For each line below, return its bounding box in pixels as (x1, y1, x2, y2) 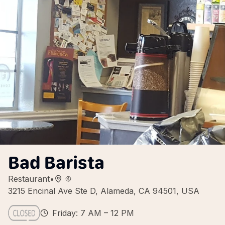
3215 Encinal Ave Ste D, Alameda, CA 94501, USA (8, 186, 199, 196)
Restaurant (8, 174, 50, 184)
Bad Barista (8, 152, 104, 173)
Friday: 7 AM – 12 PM (52, 208, 134, 218)
